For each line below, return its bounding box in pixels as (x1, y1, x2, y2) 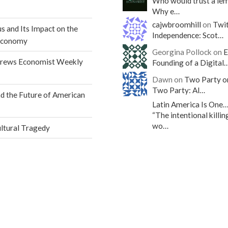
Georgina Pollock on (152, 47, 224, 56)
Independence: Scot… (152, 30, 224, 40)
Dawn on (152, 74, 185, 84)
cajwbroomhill (152, 19, 202, 29)
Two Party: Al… (152, 85, 206, 95)
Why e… (152, 6, 180, 16)
